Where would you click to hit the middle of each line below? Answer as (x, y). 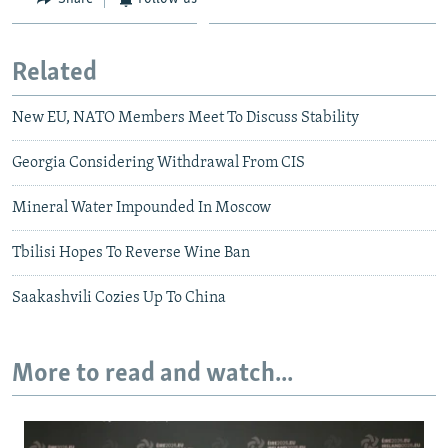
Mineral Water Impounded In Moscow (141, 207)
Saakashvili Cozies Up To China (119, 297)
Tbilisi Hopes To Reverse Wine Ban (131, 252)
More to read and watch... (152, 374)
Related (54, 74)
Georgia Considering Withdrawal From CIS (158, 162)
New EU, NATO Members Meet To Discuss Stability (185, 117)
